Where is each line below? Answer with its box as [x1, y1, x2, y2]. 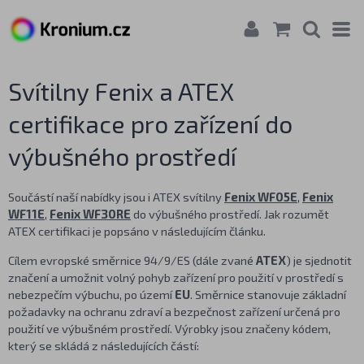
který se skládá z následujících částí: [8, 337, 199, 353]
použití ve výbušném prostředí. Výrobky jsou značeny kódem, [8, 320, 331, 336]
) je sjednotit [286, 252, 352, 267]
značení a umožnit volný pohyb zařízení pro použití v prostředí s [8, 269, 344, 284]
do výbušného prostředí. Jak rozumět [131, 206, 329, 221]
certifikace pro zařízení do [8, 109, 292, 138]
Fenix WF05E [224, 189, 297, 204]
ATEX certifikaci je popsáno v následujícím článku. [8, 223, 266, 238]
